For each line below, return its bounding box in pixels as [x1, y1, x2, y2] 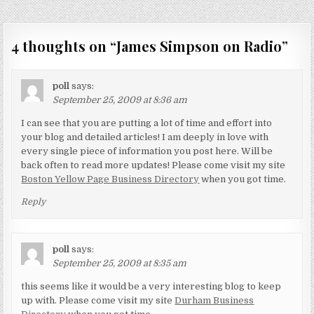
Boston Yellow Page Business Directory [21, 173, 200, 184]
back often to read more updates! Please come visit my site [21, 159, 286, 170]
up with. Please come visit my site [21, 294, 175, 306]
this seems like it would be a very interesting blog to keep [21, 280, 282, 292]
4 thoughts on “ [11, 36, 117, 55]
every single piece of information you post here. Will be [21, 145, 273, 156]
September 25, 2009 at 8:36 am [53, 94, 188, 105]
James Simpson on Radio [116, 36, 282, 55]
